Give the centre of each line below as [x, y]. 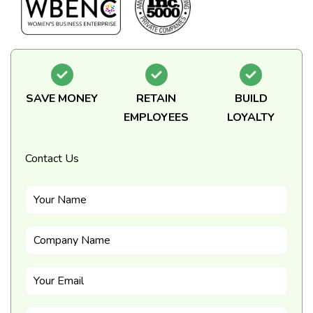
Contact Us [52, 159]
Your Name [60, 199]
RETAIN [156, 99]
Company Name [72, 240]
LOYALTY [251, 118]
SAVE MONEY [62, 99]
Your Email [59, 281]
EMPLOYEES [156, 118]
